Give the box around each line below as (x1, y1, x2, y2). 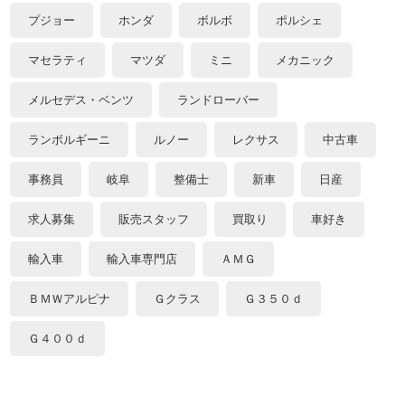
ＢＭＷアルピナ (28, 291, 111, 306)
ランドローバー (177, 92, 260, 107)
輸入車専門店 (107, 251, 178, 266)
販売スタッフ (118, 212, 190, 226)
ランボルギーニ (28, 132, 111, 146)
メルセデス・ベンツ (28, 92, 135, 107)
